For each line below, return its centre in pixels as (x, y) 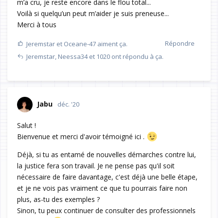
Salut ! (27, 126)
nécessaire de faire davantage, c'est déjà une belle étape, (107, 177)
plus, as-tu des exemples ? (58, 200)
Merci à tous (37, 25)
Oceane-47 (80, 44)
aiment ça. (112, 44)
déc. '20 (68, 104)
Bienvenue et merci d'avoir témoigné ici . (82, 137)
